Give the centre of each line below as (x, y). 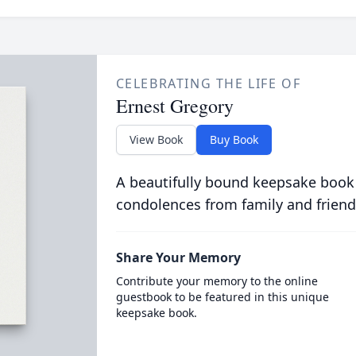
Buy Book (234, 139)
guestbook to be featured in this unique (222, 297)
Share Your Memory (178, 257)
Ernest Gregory (174, 106)
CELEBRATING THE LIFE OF (208, 83)
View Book (156, 139)
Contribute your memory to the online (217, 281)
